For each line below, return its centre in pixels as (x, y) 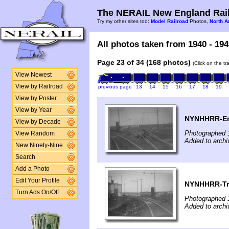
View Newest (33, 75)
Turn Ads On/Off (37, 192)
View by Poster (36, 98)
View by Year (33, 110)
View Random (35, 133)
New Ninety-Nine (39, 145)
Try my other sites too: (124, 21)
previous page (115, 86)
